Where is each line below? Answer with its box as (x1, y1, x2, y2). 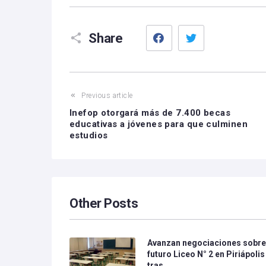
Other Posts (69, 196, 138, 211)
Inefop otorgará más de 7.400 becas (69, 107, 231, 118)
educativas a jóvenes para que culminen (69, 119, 248, 129)
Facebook (173, 24, 207, 33)
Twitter (206, 24, 231, 33)
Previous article (81, 91, 133, 100)
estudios (69, 130, 108, 141)
